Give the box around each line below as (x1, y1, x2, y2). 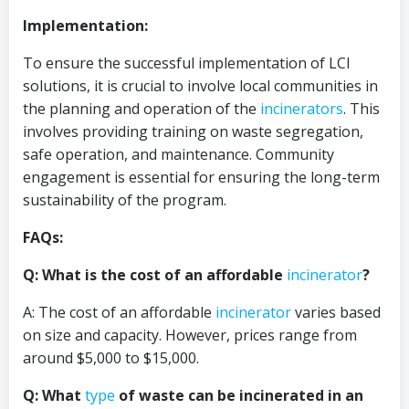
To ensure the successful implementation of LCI (23, 53, 351, 73)
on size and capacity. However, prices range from (23, 325, 357, 345)
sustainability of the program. (23, 190, 226, 210)
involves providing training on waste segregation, (23, 121, 363, 142)
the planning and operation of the (23, 99, 260, 119)
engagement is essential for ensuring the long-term (23, 167, 380, 187)
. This (343, 99, 380, 119)
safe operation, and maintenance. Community (23, 144, 334, 164)
